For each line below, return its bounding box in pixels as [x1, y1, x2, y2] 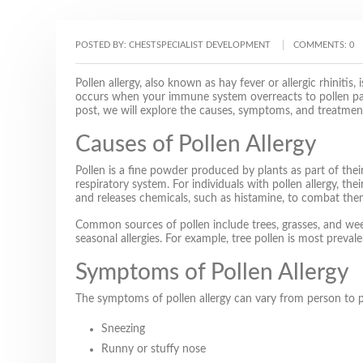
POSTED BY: [75, 41, 129, 49]
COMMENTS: [293, 41, 349, 49]
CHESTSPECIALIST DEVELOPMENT [129, 41, 271, 49]
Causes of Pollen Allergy [75, 133, 316, 156]
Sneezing [101, 323, 145, 335]
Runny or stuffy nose [101, 344, 206, 355]
